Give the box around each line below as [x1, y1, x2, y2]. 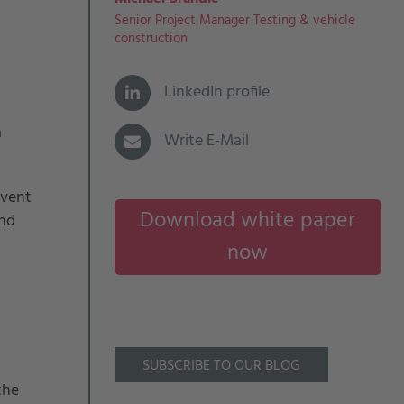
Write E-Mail [163, 128, 249, 154]
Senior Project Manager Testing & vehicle [114, 10, 355, 32]
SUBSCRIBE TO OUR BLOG [142, 354, 300, 378]
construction [114, 28, 188, 50]
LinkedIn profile [163, 79, 270, 106]
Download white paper [140, 204, 356, 238]
